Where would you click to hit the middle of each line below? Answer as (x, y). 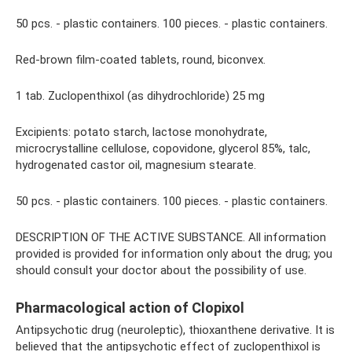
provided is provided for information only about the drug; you (174, 254)
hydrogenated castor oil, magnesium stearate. (136, 165)
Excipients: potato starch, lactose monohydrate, (141, 132)
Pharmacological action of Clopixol (130, 308)
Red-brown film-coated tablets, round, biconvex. (141, 60)
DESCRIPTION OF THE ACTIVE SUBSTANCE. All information (171, 237)
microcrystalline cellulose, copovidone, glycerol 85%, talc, (163, 148)
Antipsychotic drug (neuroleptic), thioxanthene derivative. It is (175, 330)
